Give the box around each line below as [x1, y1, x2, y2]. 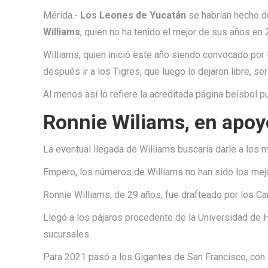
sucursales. [43, 228, 91, 240]
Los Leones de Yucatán [80, 9, 186, 21]
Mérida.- [43, 9, 80, 21]
